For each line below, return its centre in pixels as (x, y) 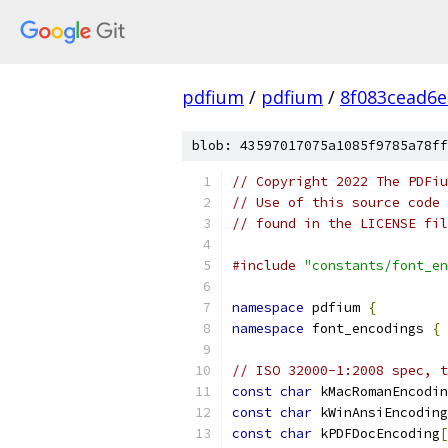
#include (264, 265)
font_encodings (368, 328)
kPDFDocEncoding (376, 433)
